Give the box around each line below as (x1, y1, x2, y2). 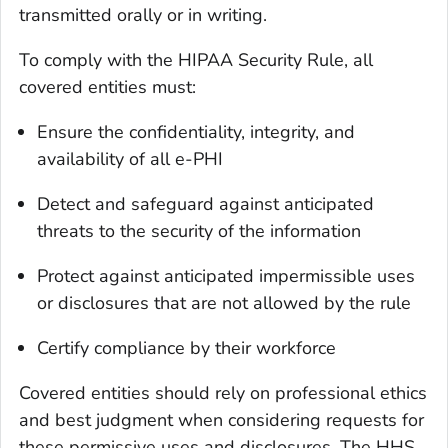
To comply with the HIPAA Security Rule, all (19, 47, 373, 72)
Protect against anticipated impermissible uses (37, 263, 415, 288)
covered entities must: (19, 74, 196, 99)
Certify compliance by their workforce (37, 335, 336, 360)
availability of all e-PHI (37, 146, 223, 171)
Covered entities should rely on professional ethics (19, 380, 427, 405)
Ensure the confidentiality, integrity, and (37, 119, 355, 144)
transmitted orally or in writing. (19, 2, 267, 27)
